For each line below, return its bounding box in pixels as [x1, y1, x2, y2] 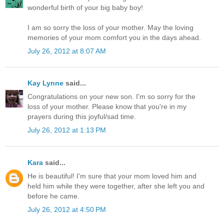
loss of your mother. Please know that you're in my [27, 102, 186, 111]
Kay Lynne [27, 79, 63, 87]
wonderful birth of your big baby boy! [27, 3, 143, 11]
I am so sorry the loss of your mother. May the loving [27, 23, 193, 31]
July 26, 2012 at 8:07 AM [27, 46, 106, 55]
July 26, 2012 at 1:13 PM [27, 126, 106, 134]
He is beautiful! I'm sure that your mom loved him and [27, 171, 196, 180]
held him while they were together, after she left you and [27, 181, 204, 190]
